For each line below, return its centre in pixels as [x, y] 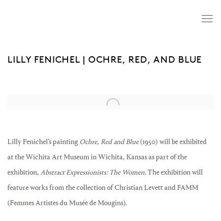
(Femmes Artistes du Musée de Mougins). [67, 203]
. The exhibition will [174, 172]
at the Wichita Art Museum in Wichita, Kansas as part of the [97, 157]
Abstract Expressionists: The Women [92, 172]
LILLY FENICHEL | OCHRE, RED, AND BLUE [105, 59]
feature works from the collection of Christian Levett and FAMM [103, 188]
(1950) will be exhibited [173, 142]
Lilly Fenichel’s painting [43, 142]
